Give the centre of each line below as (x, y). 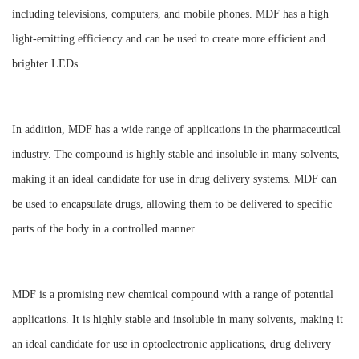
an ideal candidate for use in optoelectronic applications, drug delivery (171, 344)
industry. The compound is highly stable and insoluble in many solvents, (176, 154)
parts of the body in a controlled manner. (105, 229)
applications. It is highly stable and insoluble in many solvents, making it (177, 319)
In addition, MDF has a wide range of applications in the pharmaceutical (176, 129)
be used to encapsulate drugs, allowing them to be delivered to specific (172, 204)
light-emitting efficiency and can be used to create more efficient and (169, 39)
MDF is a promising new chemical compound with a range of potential (173, 294)
